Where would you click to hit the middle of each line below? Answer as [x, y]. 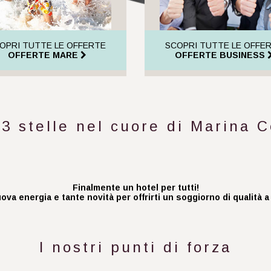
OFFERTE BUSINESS [220, 55]
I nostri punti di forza [135, 247]
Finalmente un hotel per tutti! [135, 188]
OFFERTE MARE [43, 55]
